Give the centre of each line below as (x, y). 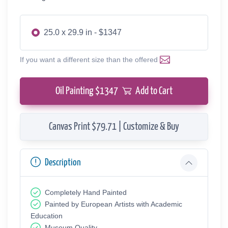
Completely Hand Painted (86, 193)
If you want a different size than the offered (90, 60)
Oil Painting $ (78, 91)
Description (63, 163)
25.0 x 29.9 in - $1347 (83, 33)
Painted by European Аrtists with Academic (113, 204)
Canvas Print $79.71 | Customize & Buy (114, 127)
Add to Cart (154, 91)
